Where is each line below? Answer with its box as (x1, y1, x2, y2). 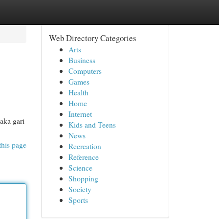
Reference (68, 152, 99, 162)
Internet (68, 109, 92, 119)
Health (68, 87, 88, 97)
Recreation (68, 141, 101, 151)
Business (68, 55, 95, 65)
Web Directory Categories (48, 32, 136, 44)
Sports (68, 195, 88, 205)
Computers (68, 66, 102, 76)
